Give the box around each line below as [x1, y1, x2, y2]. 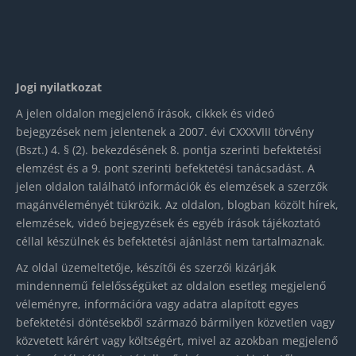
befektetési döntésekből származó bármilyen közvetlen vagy [16, 315, 335, 331]
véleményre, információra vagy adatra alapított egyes [16, 296, 299, 312]
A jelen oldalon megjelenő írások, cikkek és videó [16, 106, 274, 122]
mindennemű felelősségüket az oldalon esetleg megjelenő [16, 278, 326, 294]
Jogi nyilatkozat [16, 79, 102, 95]
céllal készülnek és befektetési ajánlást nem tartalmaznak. [16, 234, 325, 250]
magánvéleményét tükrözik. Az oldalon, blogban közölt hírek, [16, 197, 339, 213]
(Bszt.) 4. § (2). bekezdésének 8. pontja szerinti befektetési [16, 142, 322, 158]
